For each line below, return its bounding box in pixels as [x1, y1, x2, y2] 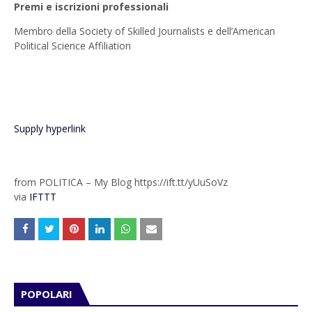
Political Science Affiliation [14, 39, 131, 53]
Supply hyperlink [14, 122, 86, 136]
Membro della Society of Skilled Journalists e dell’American [14, 24, 275, 38]
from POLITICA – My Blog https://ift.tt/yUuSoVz [14, 175, 228, 189]
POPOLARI [21, 287, 72, 302]
